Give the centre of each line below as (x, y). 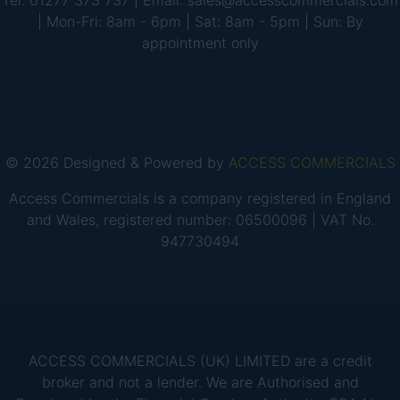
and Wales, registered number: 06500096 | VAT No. (200, 220)
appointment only (200, 43)
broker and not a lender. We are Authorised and (200, 382)
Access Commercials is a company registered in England (200, 198)
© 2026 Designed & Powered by (117, 162)
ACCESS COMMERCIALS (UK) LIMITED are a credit (200, 361)
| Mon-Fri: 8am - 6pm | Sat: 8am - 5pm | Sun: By (200, 21)
